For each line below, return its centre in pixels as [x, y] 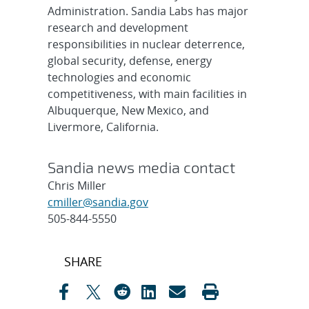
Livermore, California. [103, 127]
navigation [92, 276]
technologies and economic [119, 77]
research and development [118, 27]
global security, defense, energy [129, 60]
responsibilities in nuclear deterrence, [146, 44]
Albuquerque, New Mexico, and [128, 110]
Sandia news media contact [141, 167]
